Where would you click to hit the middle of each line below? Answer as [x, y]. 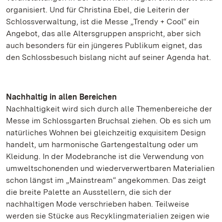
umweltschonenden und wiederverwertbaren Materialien [110, 168]
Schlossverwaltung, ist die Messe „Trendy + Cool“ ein [103, 22]
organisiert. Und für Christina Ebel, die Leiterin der [98, 10]
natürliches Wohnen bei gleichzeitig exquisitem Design [106, 133]
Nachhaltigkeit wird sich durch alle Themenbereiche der [109, 109]
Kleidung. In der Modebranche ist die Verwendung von [105, 156]
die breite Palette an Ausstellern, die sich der [89, 192]
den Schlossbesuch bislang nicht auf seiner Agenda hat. [109, 57]
